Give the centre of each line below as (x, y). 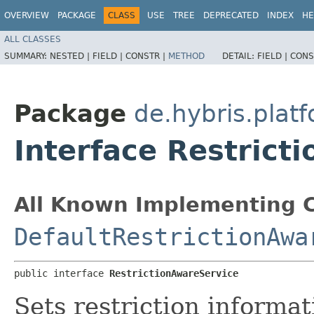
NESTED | (71, 56)
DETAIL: (240, 56)
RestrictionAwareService (174, 273)
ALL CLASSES (33, 39)
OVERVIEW (27, 15)
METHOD (186, 56)
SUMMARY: (27, 56)
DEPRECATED (231, 15)
